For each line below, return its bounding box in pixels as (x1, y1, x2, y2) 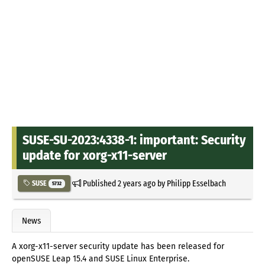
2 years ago (117, 177, 156, 189)
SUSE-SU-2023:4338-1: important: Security (22, 131, 245, 148)
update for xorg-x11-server (22, 147, 167, 163)
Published (80, 177, 118, 189)
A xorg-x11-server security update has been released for (12, 241, 224, 252)
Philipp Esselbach (166, 177, 226, 189)
